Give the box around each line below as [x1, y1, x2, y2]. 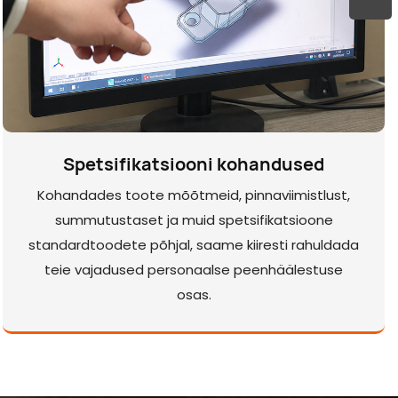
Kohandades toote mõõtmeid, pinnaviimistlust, [37, 186, 350, 205]
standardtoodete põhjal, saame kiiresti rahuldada [28, 235, 359, 255]
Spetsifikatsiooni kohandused [63, 151, 324, 176]
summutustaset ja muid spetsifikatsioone [54, 211, 333, 230]
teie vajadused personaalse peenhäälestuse [44, 260, 343, 280]
